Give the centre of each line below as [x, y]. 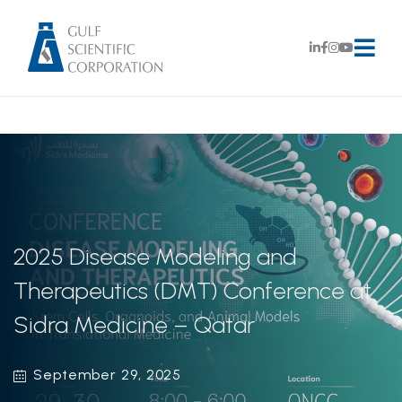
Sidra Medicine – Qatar [134, 325]
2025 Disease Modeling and [155, 257]
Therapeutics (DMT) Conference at [192, 291]
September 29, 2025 [108, 375]
